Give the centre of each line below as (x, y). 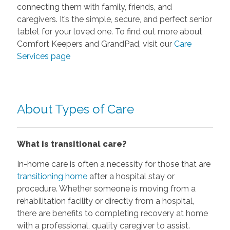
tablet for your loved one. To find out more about (109, 31)
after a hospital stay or (131, 176)
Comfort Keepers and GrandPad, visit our (95, 44)
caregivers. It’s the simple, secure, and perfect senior (114, 19)
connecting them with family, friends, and (94, 7)
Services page (43, 56)
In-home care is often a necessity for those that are (113, 164)
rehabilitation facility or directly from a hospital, (105, 201)
